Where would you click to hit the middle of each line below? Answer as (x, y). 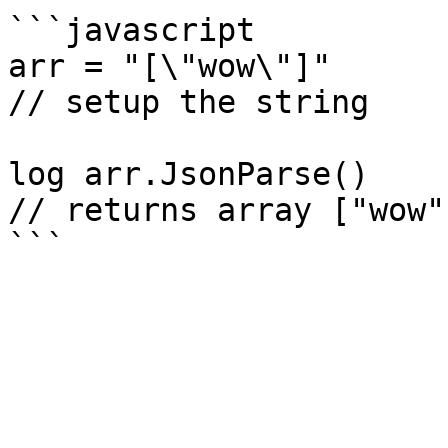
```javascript (131, 30)
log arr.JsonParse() (188, 174)
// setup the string (188, 102)
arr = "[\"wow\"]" (169, 66)
